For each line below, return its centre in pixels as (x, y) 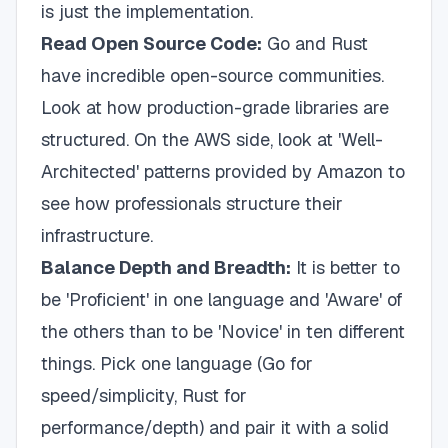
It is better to (345, 267)
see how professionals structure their (192, 203)
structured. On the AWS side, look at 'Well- (212, 139)
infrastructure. (97, 235)
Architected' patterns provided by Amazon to (223, 171)
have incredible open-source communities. (212, 75)
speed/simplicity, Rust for (144, 395)
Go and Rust (315, 43)
